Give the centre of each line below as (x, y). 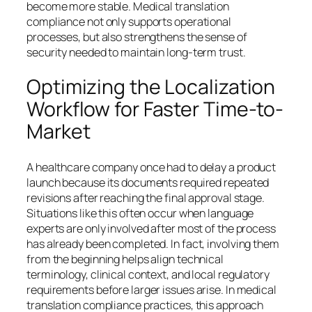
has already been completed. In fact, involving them (153, 244)
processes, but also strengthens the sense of (137, 37)
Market (58, 132)
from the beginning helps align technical (125, 259)
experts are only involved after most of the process (151, 229)
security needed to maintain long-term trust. (136, 52)
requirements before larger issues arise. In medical (151, 290)
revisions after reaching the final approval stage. (146, 198)
